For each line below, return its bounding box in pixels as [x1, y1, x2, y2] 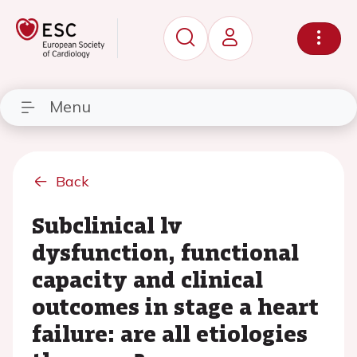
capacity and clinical [32, 263, 263, 295]
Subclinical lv [32, 209, 182, 241]
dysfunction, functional [32, 236, 299, 268]
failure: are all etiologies [32, 317, 308, 349]
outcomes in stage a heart [32, 290, 319, 322]
